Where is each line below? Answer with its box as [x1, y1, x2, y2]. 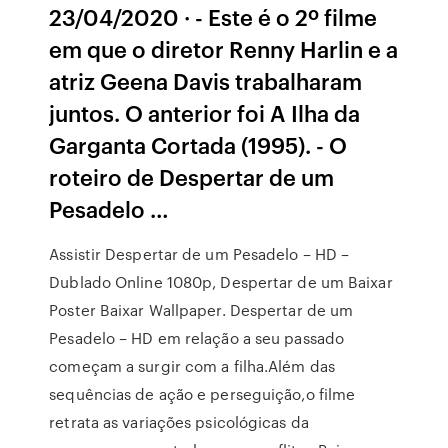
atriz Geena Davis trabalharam [49, 65, 363, 96]
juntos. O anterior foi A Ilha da [49, 97, 361, 128]
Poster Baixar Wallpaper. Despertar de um [49, 299, 354, 321]
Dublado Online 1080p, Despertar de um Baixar [49, 271, 393, 293]
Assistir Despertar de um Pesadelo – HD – [49, 243, 350, 265]
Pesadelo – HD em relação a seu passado [49, 327, 345, 349]
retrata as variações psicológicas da [49, 411, 309, 433]
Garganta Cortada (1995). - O [49, 129, 348, 160]
